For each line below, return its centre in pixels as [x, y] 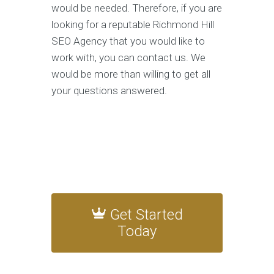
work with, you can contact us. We [128, 58]
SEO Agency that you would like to [128, 41]
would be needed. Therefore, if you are [137, 8]
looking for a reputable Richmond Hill [133, 25]
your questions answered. [109, 91]
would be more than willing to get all [131, 74]
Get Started [146, 215]
